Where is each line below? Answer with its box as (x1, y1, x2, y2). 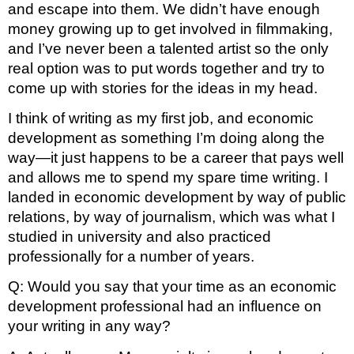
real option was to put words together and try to (8, 59, 325, 77)
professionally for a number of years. (8, 247, 254, 265)
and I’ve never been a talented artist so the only (8, 40, 329, 57)
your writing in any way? (8, 318, 175, 335)
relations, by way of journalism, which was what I (8, 208, 335, 225)
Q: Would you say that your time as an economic (8, 278, 337, 296)
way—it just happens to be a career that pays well (8, 149, 344, 166)
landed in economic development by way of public (8, 188, 346, 205)
